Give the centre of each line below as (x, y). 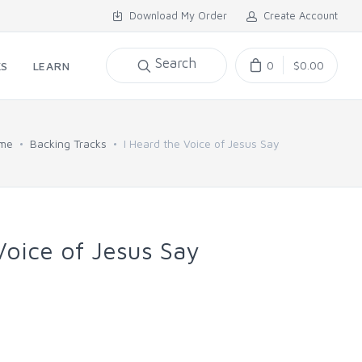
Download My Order (175, 15)
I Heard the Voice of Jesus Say (202, 143)
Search (175, 63)
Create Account (297, 15)
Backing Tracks (68, 143)
